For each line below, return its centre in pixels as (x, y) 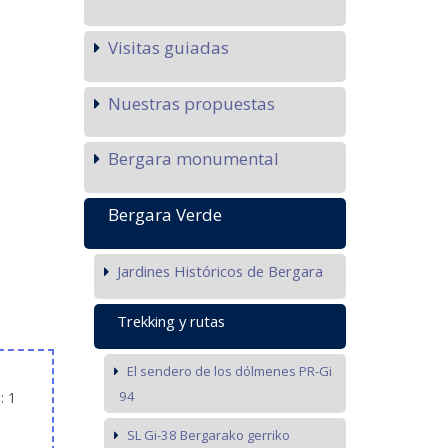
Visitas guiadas (168, 47)
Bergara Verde (164, 215)
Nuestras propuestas (191, 103)
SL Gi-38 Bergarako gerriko (208, 434)
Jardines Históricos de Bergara (219, 271)
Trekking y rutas (170, 320)
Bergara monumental (193, 159)
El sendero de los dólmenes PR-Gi (229, 370)
